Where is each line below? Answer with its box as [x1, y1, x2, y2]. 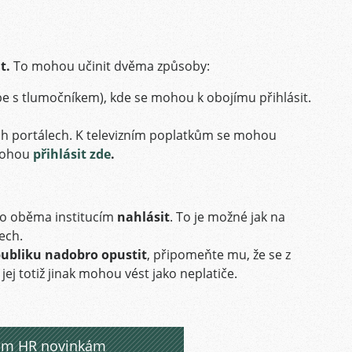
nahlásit [117, 208, 170, 225]
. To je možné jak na [170, 208, 285, 225]
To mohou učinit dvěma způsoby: [10, 57, 210, 75]
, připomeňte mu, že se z [147, 246, 291, 263]
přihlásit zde [33, 145, 111, 163]
